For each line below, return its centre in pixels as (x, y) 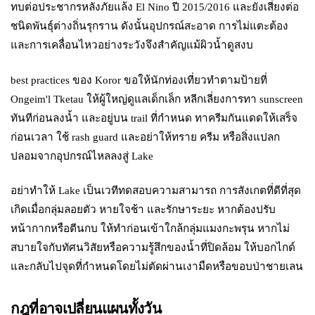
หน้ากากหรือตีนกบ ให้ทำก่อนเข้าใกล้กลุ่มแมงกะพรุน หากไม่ (150, 229)
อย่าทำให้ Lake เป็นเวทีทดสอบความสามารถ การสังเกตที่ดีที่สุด (156, 191)
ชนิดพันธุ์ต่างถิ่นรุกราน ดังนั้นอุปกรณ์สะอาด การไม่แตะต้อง (150, 26)
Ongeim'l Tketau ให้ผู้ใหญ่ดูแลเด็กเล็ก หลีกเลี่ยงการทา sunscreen (157, 98)
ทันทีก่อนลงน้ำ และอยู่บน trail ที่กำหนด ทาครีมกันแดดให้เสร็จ (154, 117)
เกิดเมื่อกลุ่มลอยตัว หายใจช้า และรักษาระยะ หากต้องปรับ (143, 210)
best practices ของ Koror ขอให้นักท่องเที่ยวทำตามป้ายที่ (139, 79)
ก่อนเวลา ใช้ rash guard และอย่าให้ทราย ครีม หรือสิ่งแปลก (146, 136)
